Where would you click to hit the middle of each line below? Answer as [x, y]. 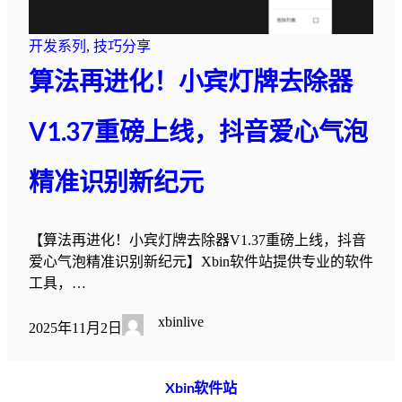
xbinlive [181, 322]
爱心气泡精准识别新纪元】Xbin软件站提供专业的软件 [201, 262]
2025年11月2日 [75, 328]
